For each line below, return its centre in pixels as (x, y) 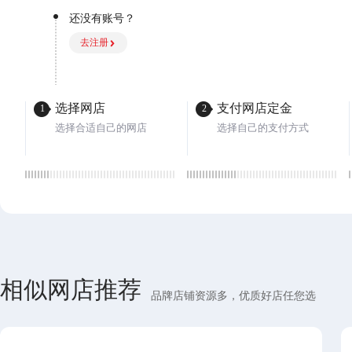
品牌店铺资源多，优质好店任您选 (233, 296)
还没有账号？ (102, 18)
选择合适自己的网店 (101, 128)
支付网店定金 (255, 108)
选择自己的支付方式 (263, 128)
